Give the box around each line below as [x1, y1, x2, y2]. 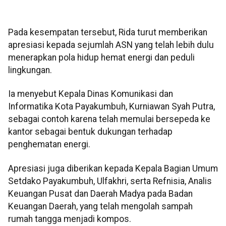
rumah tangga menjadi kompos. [8, 213, 131, 224]
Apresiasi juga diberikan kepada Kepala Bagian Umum [8, 163, 218, 174]
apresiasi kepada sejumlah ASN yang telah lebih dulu [8, 40, 214, 50]
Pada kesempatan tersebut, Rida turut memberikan [8, 27, 207, 38]
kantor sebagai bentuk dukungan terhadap [8, 127, 173, 137]
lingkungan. [8, 65, 52, 76]
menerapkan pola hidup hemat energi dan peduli [8, 52, 195, 63]
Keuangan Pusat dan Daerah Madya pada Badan [8, 188, 193, 199]
